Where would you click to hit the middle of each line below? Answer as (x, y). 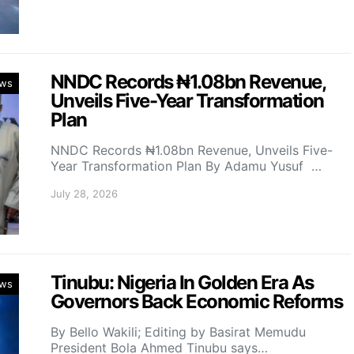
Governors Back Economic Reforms (197, 301)
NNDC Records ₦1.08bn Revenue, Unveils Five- (192, 150)
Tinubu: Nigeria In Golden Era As (182, 282)
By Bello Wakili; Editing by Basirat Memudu (180, 332)
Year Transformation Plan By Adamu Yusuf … (186, 166)
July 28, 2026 (84, 194)
